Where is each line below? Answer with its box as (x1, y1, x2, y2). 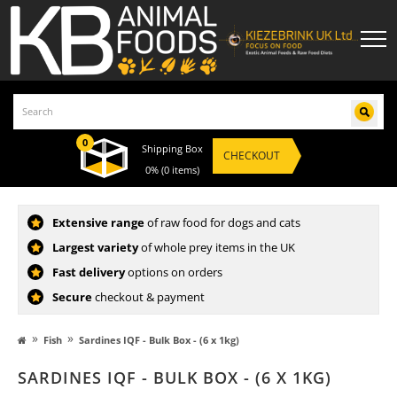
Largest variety (52, 239, 138, 255)
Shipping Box (142, 142, 203, 155)
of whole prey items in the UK (138, 239, 295, 255)
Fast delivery (52, 264, 125, 280)
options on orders (125, 264, 222, 280)
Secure (52, 289, 92, 305)
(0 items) (161, 163, 199, 176)
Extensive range (52, 214, 144, 230)
